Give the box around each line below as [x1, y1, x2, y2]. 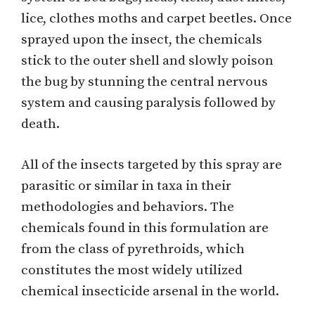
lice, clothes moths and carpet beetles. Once [21, 10, 292, 27]
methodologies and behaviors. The [21, 199, 234, 216]
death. [21, 115, 60, 132]
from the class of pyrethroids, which [21, 241, 245, 258]
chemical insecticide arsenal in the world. [21, 283, 279, 300]
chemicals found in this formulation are [21, 220, 269, 237]
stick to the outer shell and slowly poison [21, 52, 274, 69]
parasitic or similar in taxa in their [21, 178, 231, 195]
